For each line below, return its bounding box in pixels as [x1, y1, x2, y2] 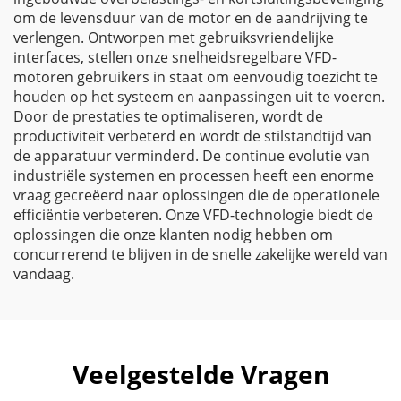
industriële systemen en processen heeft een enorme [13, 166, 374, 185]
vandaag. [13, 264, 74, 284]
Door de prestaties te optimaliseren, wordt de [13, 107, 323, 126]
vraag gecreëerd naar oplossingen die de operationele [13, 185, 380, 205]
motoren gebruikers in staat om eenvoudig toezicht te [13, 67, 378, 87]
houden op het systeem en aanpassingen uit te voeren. [13, 87, 385, 107]
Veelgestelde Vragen [72, 357, 329, 391]
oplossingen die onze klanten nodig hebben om [13, 225, 333, 244]
